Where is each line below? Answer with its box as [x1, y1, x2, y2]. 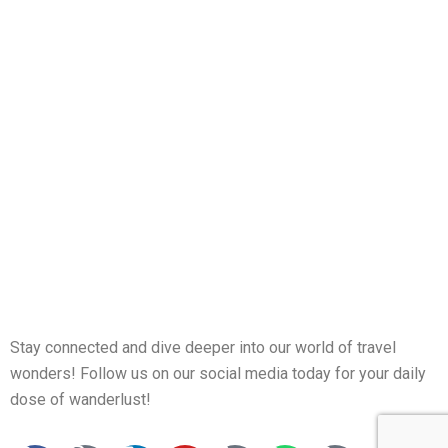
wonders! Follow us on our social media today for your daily [10, 364, 426, 383]
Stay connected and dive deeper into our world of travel [10, 338, 396, 357]
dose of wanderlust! [10, 390, 151, 409]
